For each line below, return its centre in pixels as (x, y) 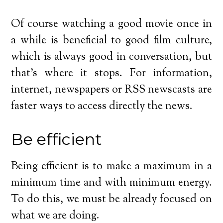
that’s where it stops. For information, (111, 73)
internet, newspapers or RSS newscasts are (111, 90)
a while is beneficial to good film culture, (111, 41)
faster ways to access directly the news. (102, 106)
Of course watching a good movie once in (111, 24)
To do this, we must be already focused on (111, 199)
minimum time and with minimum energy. (111, 183)
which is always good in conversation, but (111, 57)
